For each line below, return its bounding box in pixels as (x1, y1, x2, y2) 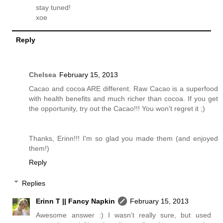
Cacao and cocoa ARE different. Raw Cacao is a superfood (29, 85, 218, 93)
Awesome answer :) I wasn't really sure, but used (36, 211, 211, 219)
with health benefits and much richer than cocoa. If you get (29, 95, 218, 103)
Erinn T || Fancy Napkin (36, 197, 115, 205)
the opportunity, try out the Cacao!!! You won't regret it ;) (29, 105, 205, 113)
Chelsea (29, 71, 56, 79)
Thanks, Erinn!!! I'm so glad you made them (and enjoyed (29, 134, 218, 143)
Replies (22, 179, 46, 187)
